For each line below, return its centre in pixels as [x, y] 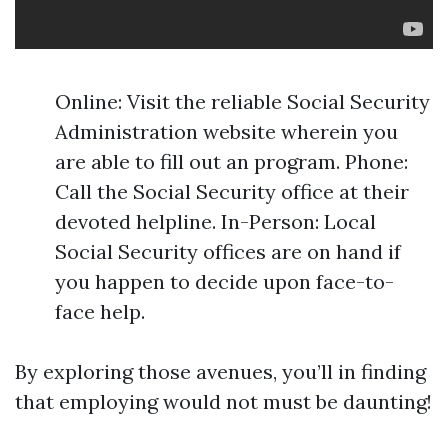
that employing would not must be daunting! [223, 401]
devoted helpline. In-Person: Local [215, 221]
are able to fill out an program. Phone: [231, 161]
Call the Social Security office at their [232, 191]
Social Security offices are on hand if [228, 251]
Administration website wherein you [226, 131]
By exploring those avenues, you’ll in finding [220, 371]
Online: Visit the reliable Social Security [242, 101]
